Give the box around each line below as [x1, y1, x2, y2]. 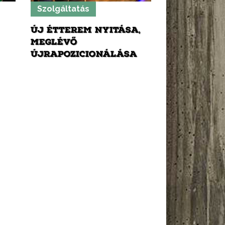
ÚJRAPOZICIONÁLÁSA [31, 48, 137, 60]
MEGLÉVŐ [31, 36, 77, 48]
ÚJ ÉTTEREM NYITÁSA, [31, 24, 141, 36]
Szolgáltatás [37, 4, 89, 14]
